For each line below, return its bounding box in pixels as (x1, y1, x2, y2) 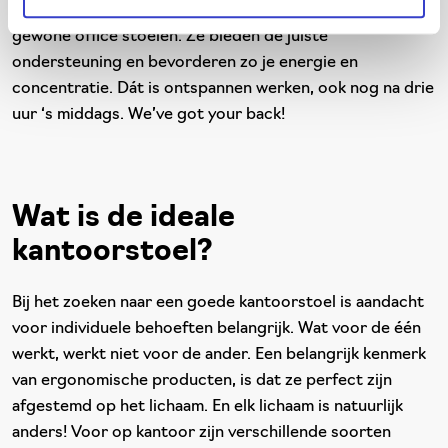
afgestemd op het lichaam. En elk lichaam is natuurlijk (12, 399, 403, 415)
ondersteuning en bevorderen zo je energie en (12, 55, 358, 71)
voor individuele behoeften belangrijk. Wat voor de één (12, 321, 421, 337)
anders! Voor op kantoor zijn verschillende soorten (12, 425, 391, 441)
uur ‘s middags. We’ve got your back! (12, 107, 285, 123)
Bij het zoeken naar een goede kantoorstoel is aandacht (12, 295, 424, 311)
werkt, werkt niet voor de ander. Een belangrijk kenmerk (12, 347, 426, 363)
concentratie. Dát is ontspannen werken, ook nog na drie (12, 81, 434, 97)
